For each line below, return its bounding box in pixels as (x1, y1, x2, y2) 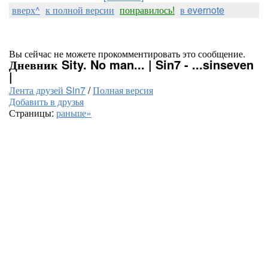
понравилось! (120, 3, 175, 17)
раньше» (56, 106, 92, 120)
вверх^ (12, 3, 40, 17)
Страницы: (9, 106, 56, 120)
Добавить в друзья (9, 95, 84, 108)
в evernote (180, 3, 224, 17)
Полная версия (93, 83, 153, 97)
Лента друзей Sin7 (9, 83, 86, 97)
